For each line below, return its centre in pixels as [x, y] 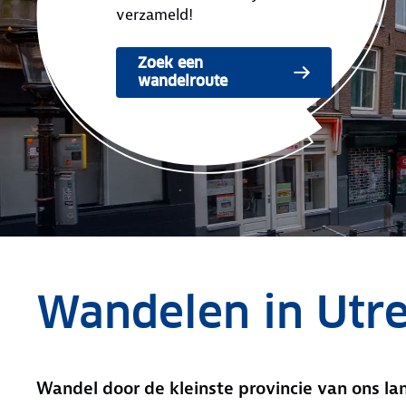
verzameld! [155, 14]
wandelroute [183, 81]
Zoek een [170, 63]
